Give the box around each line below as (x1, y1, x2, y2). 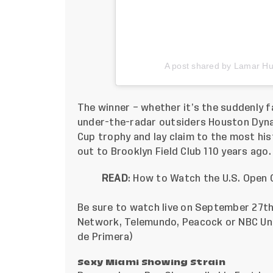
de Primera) (77, 232, 133, 243)
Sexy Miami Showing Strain (77, 257, 226, 269)
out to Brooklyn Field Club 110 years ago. (77, 147, 271, 157)
